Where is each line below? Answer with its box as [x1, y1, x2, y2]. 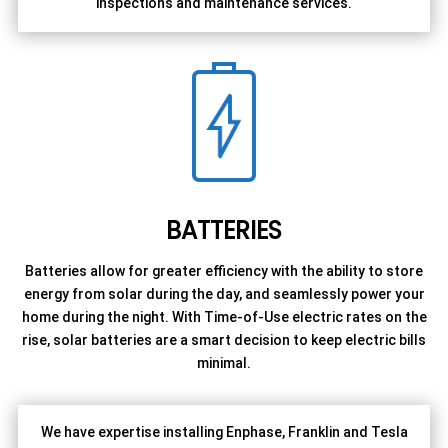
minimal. [197, 354, 251, 371]
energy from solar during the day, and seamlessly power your [23, 285, 425, 302]
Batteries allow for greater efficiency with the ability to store [25, 262, 423, 279]
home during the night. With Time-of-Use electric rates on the [21, 308, 427, 325]
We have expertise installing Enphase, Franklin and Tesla [40, 424, 408, 441]
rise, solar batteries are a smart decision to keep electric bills [22, 331, 426, 348]
